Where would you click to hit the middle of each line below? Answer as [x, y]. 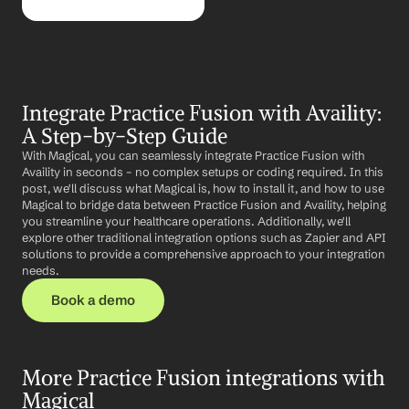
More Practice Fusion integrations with [204, 378]
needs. [41, 270]
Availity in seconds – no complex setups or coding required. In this [203, 172]
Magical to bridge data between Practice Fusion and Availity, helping [204, 204]
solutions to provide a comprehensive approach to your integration [204, 254]
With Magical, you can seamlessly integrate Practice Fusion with [193, 155]
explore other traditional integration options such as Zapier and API [204, 237]
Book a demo [93, 300]
